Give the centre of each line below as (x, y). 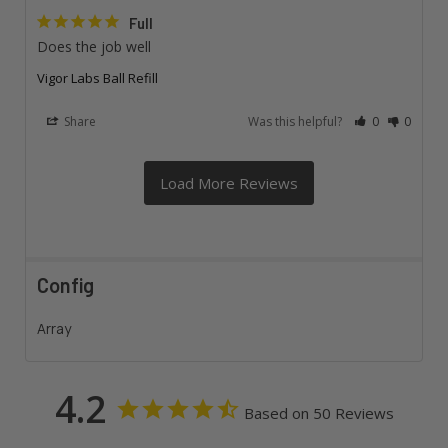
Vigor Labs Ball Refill (97, 77)
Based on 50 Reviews (318, 413)
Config (65, 284)
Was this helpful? (297, 121)
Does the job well (93, 46)
